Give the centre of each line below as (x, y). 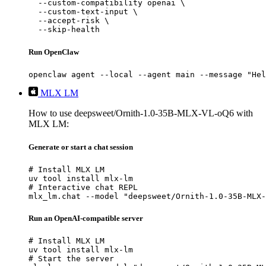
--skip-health (64, 30)
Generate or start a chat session (81, 147)
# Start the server (71, 259)
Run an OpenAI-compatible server (86, 218)
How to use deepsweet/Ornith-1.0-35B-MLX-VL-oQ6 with (141, 113)
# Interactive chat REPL (83, 188)
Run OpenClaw (54, 52)
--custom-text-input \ (83, 12)
